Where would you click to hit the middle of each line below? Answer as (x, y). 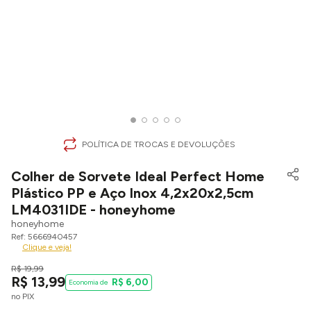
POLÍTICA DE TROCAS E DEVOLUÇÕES (159, 144)
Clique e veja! (47, 247)
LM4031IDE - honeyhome (93, 210)
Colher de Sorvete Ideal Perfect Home (138, 176)
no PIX (23, 296)
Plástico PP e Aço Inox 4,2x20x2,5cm (132, 193)
